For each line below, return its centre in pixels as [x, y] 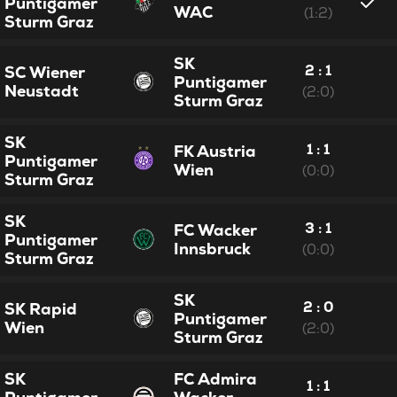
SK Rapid [41, 308]
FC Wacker [216, 230]
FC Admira [216, 378]
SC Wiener [45, 72]
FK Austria [215, 151]
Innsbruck [213, 248]
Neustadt [42, 90]
